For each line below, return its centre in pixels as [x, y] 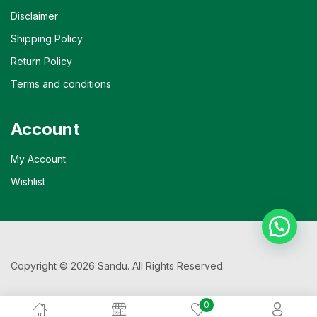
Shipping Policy [47, 39]
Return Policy [41, 61]
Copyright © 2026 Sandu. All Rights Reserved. [118, 266]
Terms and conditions [61, 84]
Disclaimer [34, 16]
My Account [38, 159]
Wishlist [28, 181]
